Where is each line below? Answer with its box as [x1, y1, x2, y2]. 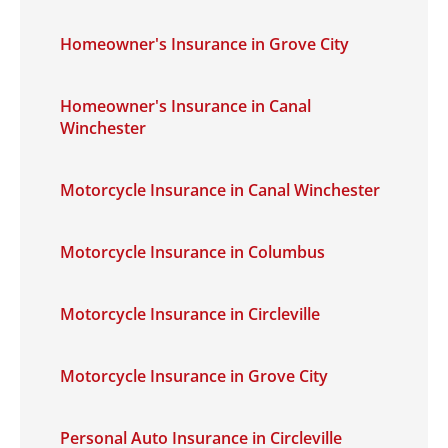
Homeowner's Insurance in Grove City [60, 33, 349, 55]
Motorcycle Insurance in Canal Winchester [60, 179, 380, 201]
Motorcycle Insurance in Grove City [60, 365, 328, 387]
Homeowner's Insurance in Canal [60, 95, 311, 117]
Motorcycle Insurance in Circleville [60, 303, 320, 325]
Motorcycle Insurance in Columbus [60, 241, 325, 263]
